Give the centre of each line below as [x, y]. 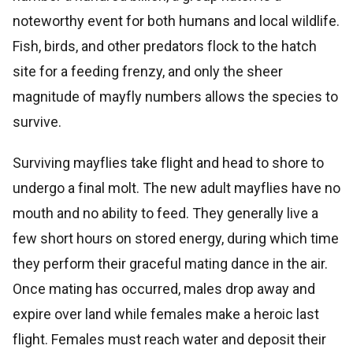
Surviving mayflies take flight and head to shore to [168, 162]
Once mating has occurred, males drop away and [164, 288]
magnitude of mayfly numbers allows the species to [175, 96]
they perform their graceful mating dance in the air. [170, 263]
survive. [37, 121]
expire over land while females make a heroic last [166, 314]
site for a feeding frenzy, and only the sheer [148, 71]
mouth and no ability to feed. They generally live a [165, 213]
